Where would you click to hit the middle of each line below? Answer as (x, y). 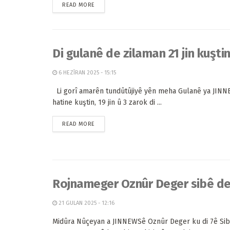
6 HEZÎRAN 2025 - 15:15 (87, 73)
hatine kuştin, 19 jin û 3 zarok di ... (107, 102)
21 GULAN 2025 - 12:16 (86, 203)
